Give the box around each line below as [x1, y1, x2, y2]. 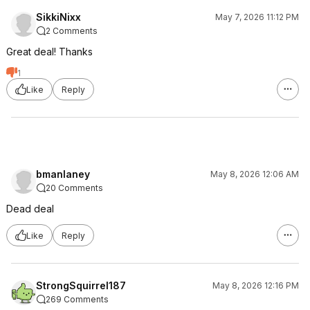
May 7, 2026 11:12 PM [215, 12, 299, 22]
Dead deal [6, 203, 54, 215]
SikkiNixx [36, 11, 81, 23]
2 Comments [46, 26, 98, 36]
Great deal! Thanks [6, 46, 93, 57]
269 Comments [46, 294, 109, 304]
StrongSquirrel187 [36, 280, 126, 291]
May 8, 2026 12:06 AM [210, 169, 299, 179]
